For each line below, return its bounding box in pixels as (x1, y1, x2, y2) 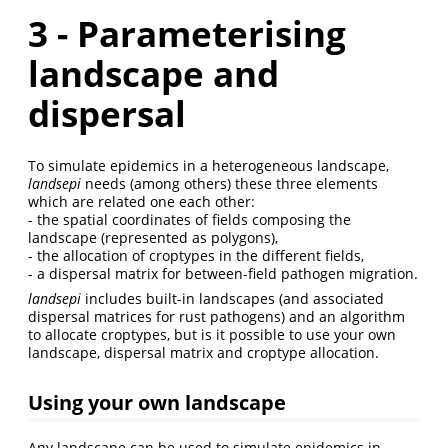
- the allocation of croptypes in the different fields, (28, 246, 364, 266)
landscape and (28, 50, 279, 97)
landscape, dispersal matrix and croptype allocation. (28, 343, 379, 363)
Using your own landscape (28, 388, 286, 417)
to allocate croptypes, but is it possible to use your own (28, 325, 396, 345)
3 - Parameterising (28, 10, 346, 57)
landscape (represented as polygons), (28, 228, 278, 248)
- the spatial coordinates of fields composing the (28, 210, 351, 230)
